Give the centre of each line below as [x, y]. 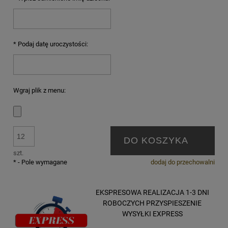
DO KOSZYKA [156, 141]
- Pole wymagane [42, 162]
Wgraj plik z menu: [39, 90]
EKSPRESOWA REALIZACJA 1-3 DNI [152, 192]
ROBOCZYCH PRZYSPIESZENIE [152, 203]
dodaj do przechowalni [183, 162]
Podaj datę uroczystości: [52, 44]
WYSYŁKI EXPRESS [152, 213]
